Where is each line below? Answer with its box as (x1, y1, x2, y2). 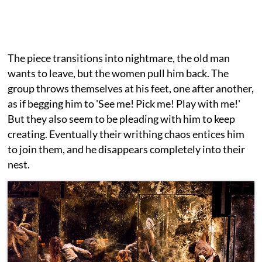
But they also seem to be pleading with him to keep (8, 112, 236, 125)
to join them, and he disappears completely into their (8, 142, 246, 156)
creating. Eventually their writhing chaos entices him (8, 127, 245, 140)
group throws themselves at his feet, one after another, (8, 81, 254, 95)
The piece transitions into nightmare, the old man (8, 51, 230, 64)
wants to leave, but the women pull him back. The (8, 66, 229, 80)
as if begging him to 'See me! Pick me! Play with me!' (8, 96, 243, 110)
